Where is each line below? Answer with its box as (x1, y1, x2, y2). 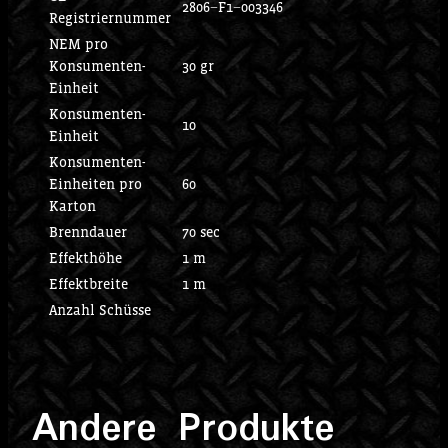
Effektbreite (49, 275, 129, 292)
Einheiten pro (49, 175, 143, 192)
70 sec (182, 223, 221, 240)
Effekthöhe (49, 249, 123, 266)
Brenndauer (49, 223, 128, 240)
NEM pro (49, 35, 109, 52)
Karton (49, 197, 97, 214)
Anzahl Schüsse (49, 301, 152, 318)
